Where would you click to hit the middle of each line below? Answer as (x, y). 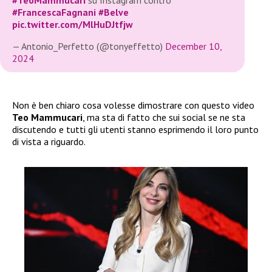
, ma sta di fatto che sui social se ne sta (164, 117)
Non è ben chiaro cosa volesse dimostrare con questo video (133, 105)
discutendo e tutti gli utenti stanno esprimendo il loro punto (135, 130)
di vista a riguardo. (49, 142)
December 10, (193, 46)
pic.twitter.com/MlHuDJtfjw (73, 25)
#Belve (114, 12)
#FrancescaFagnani (54, 12)
